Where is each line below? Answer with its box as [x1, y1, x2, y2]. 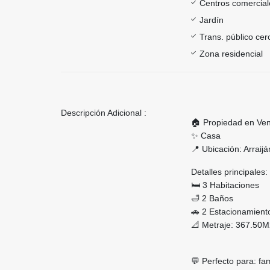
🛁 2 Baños [191, 193, 233, 203]
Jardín [199, 14, 224, 25]
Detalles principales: [191, 166, 268, 177]
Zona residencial [199, 48, 263, 58]
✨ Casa [191, 130, 221, 140]
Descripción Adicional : [61, 107, 146, 118]
